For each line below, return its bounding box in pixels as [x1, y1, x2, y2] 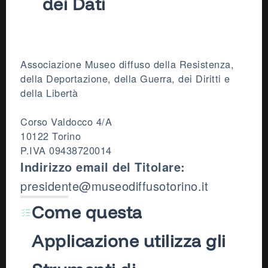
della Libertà [20, 86, 78, 100]
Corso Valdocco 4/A [20, 114, 112, 129]
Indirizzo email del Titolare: [20, 158, 185, 176]
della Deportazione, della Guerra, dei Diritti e [20, 71, 230, 86]
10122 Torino [20, 129, 81, 144]
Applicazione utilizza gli [32, 230, 226, 252]
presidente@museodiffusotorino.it [20, 177, 208, 195]
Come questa [32, 202, 142, 223]
